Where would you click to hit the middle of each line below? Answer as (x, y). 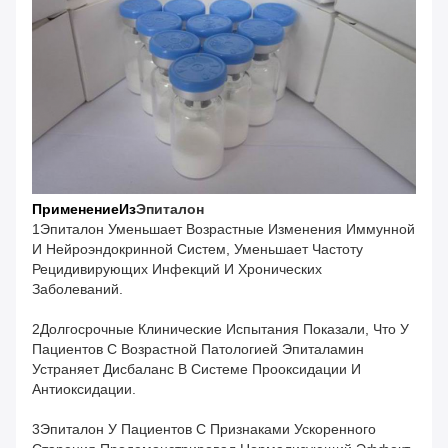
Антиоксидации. (84, 389)
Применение (75, 209)
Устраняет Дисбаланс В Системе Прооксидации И (196, 369)
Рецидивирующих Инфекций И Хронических (177, 269)
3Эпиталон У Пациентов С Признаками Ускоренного (204, 429)
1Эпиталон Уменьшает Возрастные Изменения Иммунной (223, 229)
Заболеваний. (77, 289)
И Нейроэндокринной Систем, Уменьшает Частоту (197, 249)
